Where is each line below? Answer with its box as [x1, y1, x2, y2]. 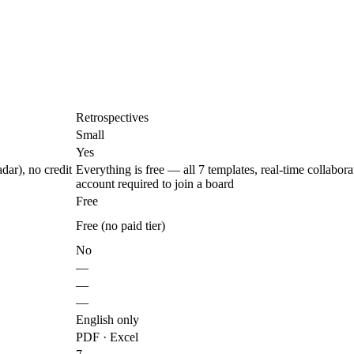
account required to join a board [76, 177, 234, 191]
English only [76, 313, 139, 327]
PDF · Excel [76, 330, 138, 345]
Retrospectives [76, 111, 149, 125]
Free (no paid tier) [76, 219, 165, 233]
